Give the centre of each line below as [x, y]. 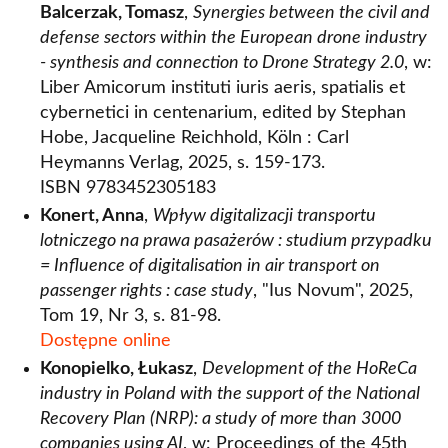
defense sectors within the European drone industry [233, 38]
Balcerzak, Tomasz [112, 13]
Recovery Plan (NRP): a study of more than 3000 [220, 419]
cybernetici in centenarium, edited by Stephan [223, 113]
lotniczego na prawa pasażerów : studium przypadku [236, 241]
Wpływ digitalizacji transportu [264, 216]
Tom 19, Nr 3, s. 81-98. [130, 316]
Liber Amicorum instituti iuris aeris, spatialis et [222, 88]
